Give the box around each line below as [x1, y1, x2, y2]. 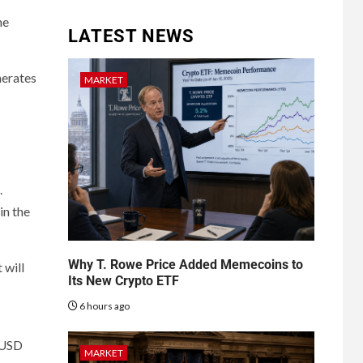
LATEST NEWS [67, 25, 194, 46]
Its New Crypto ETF [67, 272, 179, 288]
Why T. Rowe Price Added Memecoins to [67, 256, 303, 272]
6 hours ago [77, 299, 130, 312]
